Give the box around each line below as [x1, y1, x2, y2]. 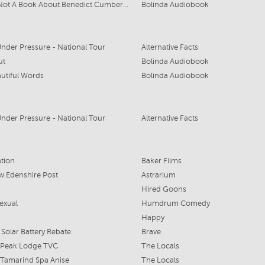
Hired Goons [141, 185, 186, 193]
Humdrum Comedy [141, 199, 210, 208]
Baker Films [141, 157, 182, 165]
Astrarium [141, 171, 176, 179]
